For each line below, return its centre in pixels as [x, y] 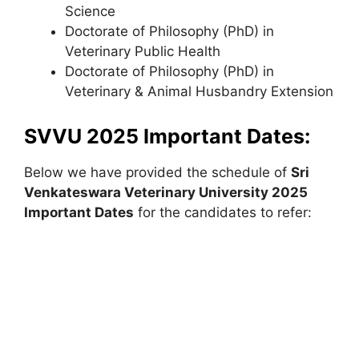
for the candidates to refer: [223, 212]
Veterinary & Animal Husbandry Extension [199, 91]
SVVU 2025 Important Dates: [167, 136]
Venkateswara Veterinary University [148, 192]
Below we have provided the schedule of [157, 172]
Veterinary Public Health [143, 51]
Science [90, 11]
